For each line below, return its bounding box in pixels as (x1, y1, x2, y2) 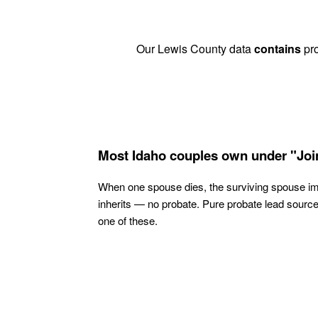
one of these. (98, 213, 158, 229)
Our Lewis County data (136, 40, 254, 57)
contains (254, 40, 301, 57)
